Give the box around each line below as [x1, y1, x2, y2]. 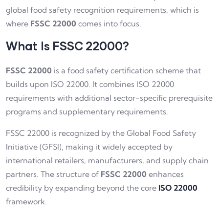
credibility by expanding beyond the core [6, 182, 158, 193]
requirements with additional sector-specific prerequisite [6, 92, 213, 103]
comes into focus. [76, 18, 141, 28]
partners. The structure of [6, 169, 101, 179]
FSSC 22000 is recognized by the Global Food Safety [6, 128, 196, 138]
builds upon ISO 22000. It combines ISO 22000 [6, 79, 174, 89]
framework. [6, 196, 47, 206]
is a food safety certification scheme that [52, 65, 201, 75]
